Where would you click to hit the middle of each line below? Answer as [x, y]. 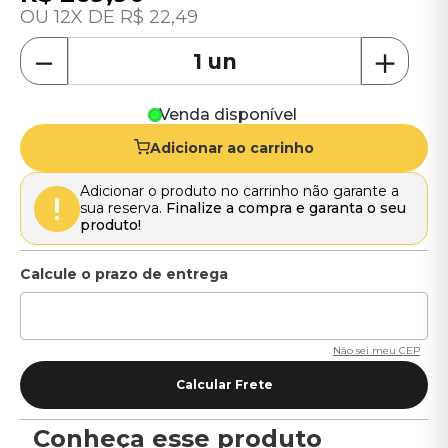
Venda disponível [228, 114]
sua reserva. [123, 208]
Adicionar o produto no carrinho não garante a [239, 191]
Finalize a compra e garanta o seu [286, 208]
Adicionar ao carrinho [232, 147]
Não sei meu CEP [376, 350]
